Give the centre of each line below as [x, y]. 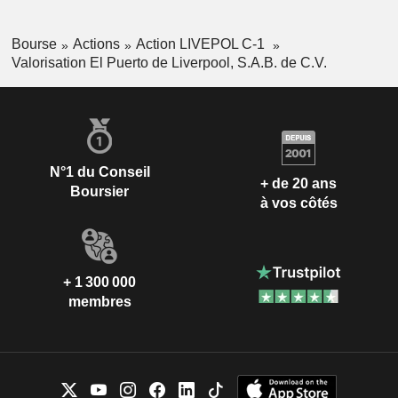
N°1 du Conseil [99, 172]
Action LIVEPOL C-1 [202, 44]
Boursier [99, 192]
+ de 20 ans [298, 183]
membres [99, 302]
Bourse [34, 44]
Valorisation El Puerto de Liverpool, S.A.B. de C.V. [169, 63]
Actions [96, 44]
